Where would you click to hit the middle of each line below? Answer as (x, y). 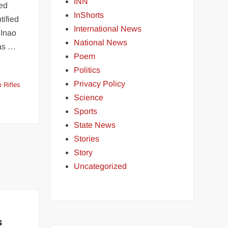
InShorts (89, 15)
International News (108, 29)
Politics (87, 70)
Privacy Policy (100, 84)
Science (89, 97)
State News (95, 125)
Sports (86, 111)
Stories (87, 139)
